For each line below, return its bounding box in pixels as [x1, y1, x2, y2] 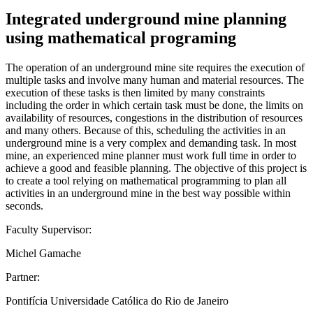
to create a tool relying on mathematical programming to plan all [6, 174, 286, 187]
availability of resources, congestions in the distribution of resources [6, 111, 303, 124]
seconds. [6, 199, 43, 212]
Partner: [6, 270, 40, 283]
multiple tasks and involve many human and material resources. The [6, 73, 304, 86]
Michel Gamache [6, 247, 81, 259]
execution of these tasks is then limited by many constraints [6, 86, 265, 99]
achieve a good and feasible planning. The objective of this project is [6, 161, 307, 174]
